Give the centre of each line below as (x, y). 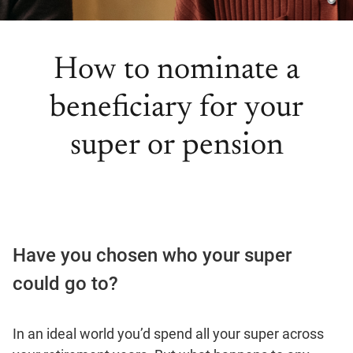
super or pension (176, 147)
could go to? (65, 284)
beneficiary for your (176, 109)
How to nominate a (176, 71)
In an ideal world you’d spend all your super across (168, 334)
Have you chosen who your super (152, 255)
